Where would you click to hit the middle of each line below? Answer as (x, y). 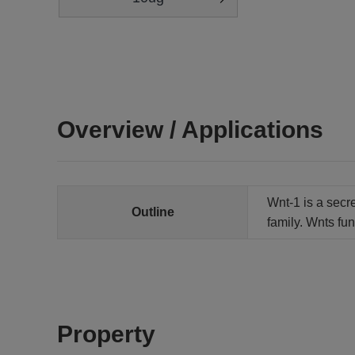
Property (106, 334)
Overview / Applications (190, 130)
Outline (153, 212)
